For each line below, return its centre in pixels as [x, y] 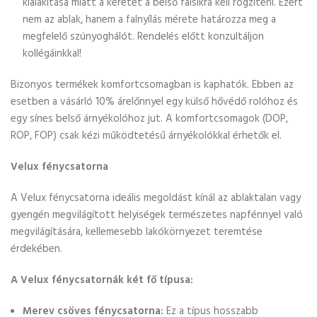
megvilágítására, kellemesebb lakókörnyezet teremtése [137, 232]
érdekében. [36, 249]
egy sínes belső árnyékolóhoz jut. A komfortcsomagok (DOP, [149, 119]
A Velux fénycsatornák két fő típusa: [102, 280]
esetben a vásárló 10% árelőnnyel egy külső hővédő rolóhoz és [154, 102]
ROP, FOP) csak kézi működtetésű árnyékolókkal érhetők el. [146, 136]
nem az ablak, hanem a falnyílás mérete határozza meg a [149, 20]
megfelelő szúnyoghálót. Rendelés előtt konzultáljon [143, 37]
